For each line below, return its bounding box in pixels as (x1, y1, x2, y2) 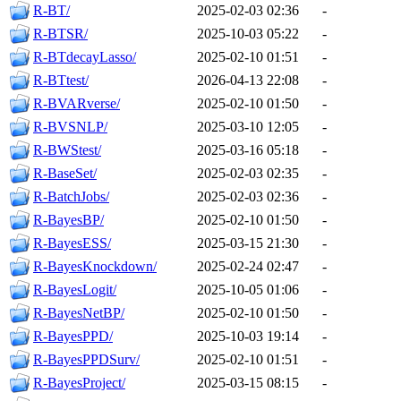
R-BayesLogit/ (33, 282, 116, 298)
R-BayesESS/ (33, 235, 111, 252)
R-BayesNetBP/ (33, 305, 124, 321)
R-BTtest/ (33, 73, 89, 89)
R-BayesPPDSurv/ (33, 352, 140, 368)
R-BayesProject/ (33, 375, 125, 391)
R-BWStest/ (33, 142, 101, 158)
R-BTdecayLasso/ (33, 49, 136, 65)
